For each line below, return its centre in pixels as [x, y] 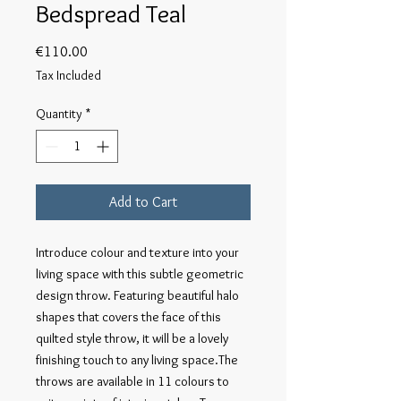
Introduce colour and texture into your [137, 252]
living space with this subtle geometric [140, 274]
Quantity [59, 114]
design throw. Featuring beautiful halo [137, 295]
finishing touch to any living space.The [137, 360]
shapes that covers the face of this [128, 317]
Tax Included [68, 75]
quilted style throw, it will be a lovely [132, 338]
